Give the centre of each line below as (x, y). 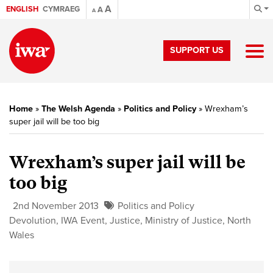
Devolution (33, 221)
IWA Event (83, 221)
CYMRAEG (61, 9)
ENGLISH (22, 9)
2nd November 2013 (56, 206)
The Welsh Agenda (78, 109)
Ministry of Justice (184, 221)
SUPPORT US (197, 50)
